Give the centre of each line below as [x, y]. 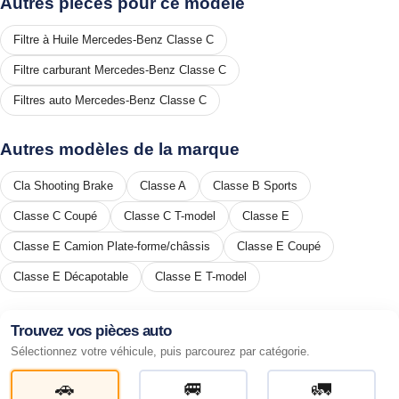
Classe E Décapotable [71, 276]
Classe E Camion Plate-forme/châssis [112, 246]
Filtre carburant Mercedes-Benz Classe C [120, 69]
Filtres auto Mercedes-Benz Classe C [110, 100]
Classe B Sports [255, 185]
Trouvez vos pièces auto [91, 330]
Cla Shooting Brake [63, 185]
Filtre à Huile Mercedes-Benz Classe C [114, 39]
